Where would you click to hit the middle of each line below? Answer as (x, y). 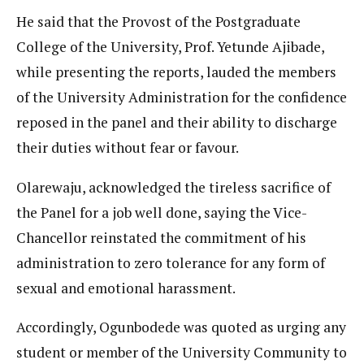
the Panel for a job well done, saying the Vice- (162, 212)
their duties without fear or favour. (128, 148)
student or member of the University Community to (182, 353)
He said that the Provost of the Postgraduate (158, 22)
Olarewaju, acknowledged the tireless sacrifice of (173, 187)
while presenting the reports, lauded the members (176, 72)
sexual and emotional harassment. (126, 288)
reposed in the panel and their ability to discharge (177, 123)
